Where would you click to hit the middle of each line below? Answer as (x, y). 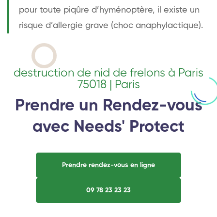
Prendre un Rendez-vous (108, 106)
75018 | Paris (108, 85)
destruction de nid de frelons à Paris (108, 73)
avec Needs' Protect (108, 127)
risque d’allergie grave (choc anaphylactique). (111, 25)
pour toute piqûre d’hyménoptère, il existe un (109, 10)
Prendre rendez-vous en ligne (108, 165)
